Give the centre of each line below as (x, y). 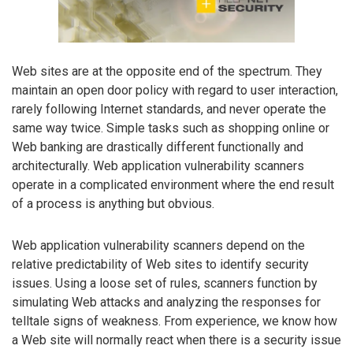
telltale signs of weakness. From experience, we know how (175, 321)
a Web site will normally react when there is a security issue (176, 340)
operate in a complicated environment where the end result (173, 184)
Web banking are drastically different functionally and (158, 147)
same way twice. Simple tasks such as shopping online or (171, 128)
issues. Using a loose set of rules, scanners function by (165, 283)
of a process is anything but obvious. (113, 203)
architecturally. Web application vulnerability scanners (158, 165)
